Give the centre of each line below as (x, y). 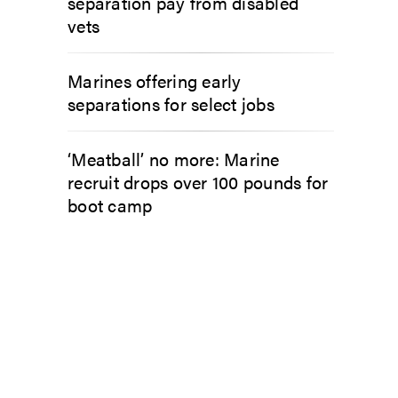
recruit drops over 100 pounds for (198, 181)
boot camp (110, 204)
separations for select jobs (171, 103)
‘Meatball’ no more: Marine (174, 158)
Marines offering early (155, 80)
